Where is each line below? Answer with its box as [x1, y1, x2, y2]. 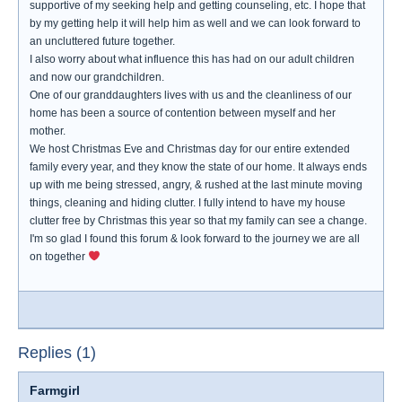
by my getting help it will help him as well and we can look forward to [30, 17, 361, 30]
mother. [30, 125, 66, 137]
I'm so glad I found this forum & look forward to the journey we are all [30, 232, 360, 245]
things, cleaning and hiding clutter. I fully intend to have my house [30, 197, 345, 209]
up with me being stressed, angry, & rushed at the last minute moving [30, 179, 363, 191]
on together [30, 250, 88, 263]
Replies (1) [18, 344, 96, 362]
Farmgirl [30, 383, 80, 398]
